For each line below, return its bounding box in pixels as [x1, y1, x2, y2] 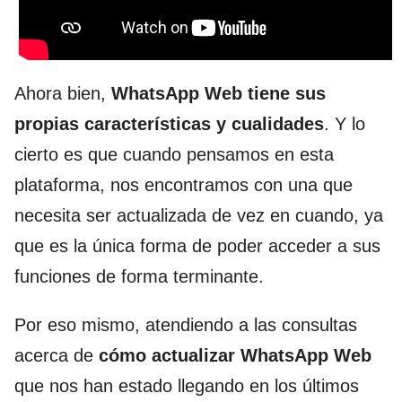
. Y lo [324, 114, 365, 134]
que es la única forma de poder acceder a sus [14, 236, 380, 256]
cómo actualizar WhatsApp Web [99, 345, 371, 365]
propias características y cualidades [14, 114, 324, 134]
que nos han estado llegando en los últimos [14, 376, 359, 396]
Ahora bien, [14, 83, 111, 103]
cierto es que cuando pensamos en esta [14, 144, 334, 164]
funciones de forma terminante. [14, 267, 264, 286]
